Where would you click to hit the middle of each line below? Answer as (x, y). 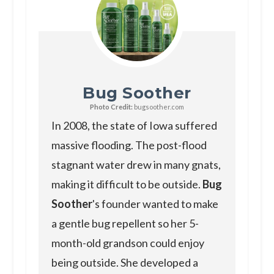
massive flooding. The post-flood (129, 145)
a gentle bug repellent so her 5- (125, 223)
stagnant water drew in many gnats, (136, 164)
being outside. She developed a (124, 262)
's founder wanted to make (155, 203)
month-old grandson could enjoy (128, 243)
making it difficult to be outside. (127, 184)
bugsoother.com (158, 106)
